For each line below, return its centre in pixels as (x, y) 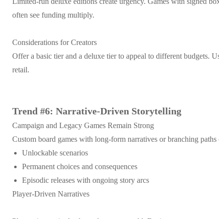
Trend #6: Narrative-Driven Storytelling (97, 111)
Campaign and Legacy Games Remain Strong (83, 125)
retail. (21, 69)
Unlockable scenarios (55, 153)
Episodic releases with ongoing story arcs (86, 180)
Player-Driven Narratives (51, 194)
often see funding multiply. (53, 15)
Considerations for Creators (55, 42)
